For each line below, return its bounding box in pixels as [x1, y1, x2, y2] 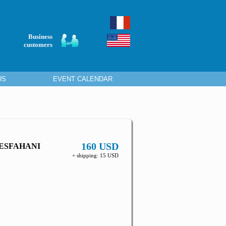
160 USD [81, 141, 119, 152]
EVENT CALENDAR [53, 75, 112, 83]
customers [24, 41, 52, 48]
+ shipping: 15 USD [72, 152, 119, 158]
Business [28, 33, 52, 40]
